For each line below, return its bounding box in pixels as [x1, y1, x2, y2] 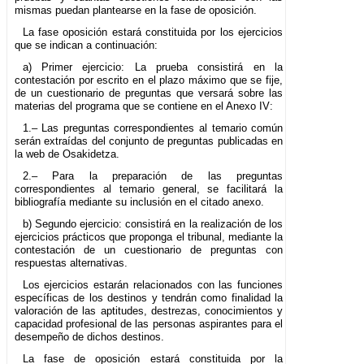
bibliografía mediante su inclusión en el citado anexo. [15, 196, 264, 209]
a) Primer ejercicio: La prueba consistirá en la [22, 61, 284, 74]
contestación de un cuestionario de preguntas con [15, 244, 284, 257]
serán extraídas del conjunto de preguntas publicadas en [15, 135, 284, 148]
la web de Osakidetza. [15, 148, 119, 161]
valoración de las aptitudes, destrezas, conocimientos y [15, 305, 284, 318]
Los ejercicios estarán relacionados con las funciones [22, 279, 284, 292]
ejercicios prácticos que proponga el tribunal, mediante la [15, 231, 284, 244]
